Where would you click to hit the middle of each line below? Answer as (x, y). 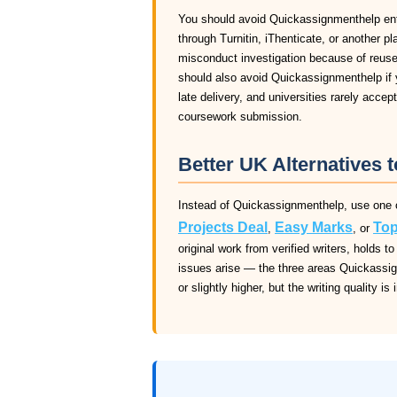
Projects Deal (223, 227)
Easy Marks (314, 227)
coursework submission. (240, 117)
